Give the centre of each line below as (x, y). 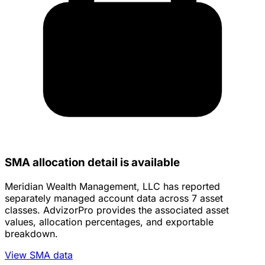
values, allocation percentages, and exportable (109, 222)
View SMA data (39, 255)
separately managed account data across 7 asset (114, 198)
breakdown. (31, 234)
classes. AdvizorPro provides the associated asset (117, 210)
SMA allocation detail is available (92, 163)
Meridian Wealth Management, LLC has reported (112, 186)
